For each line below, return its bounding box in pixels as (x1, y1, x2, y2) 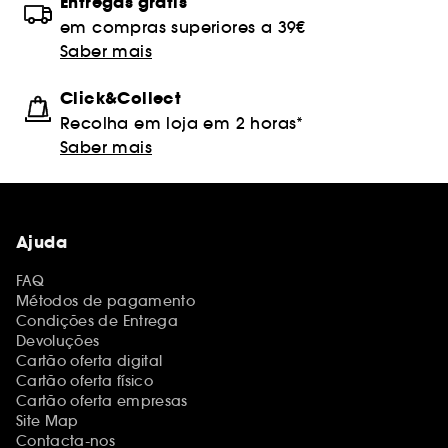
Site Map (16, 412, 79, 430)
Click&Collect (60, 87, 182, 110)
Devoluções (16, 332, 100, 350)
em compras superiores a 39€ (60, 17, 306, 37)
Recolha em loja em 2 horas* (60, 113, 304, 133)
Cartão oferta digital (16, 352, 163, 370)
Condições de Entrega (16, 312, 178, 330)
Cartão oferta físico (16, 372, 153, 390)
